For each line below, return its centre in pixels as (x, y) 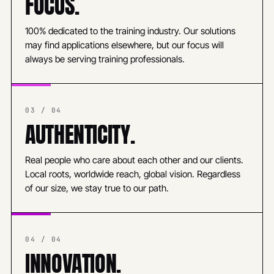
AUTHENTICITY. (80, 135)
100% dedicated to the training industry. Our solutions (130, 31)
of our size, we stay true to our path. (97, 188)
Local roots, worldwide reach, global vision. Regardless (133, 174)
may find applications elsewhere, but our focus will (124, 45)
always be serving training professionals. (105, 59)
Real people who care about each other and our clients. (134, 160)
